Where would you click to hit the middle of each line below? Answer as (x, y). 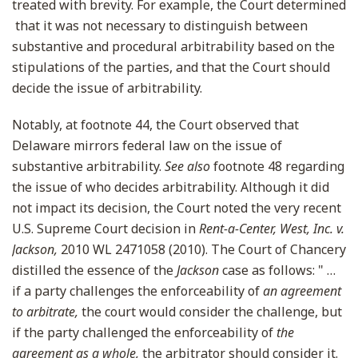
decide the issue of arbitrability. (107, 88)
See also (187, 166)
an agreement (302, 291)
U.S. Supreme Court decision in (105, 229)
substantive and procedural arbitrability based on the (173, 46)
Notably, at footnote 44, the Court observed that (155, 125)
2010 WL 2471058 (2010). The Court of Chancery (203, 249)
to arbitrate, (47, 312)
